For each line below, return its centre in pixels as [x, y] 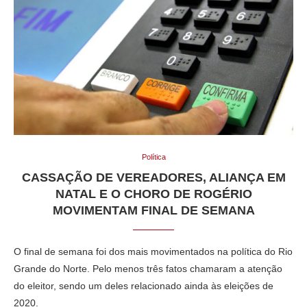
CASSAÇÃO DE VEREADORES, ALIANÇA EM [153, 177]
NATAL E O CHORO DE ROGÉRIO [153, 194]
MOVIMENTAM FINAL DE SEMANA [153, 210]
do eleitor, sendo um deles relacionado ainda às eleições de [144, 285]
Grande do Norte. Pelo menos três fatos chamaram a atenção [148, 268]
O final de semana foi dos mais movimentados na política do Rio [153, 251]
